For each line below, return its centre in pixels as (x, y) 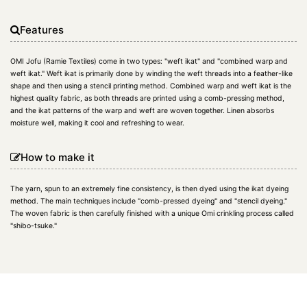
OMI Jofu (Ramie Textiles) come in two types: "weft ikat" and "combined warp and (149, 61)
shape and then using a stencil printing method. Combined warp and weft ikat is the (151, 86)
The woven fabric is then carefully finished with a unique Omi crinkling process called (152, 213)
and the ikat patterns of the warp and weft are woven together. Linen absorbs (142, 110)
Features (42, 29)
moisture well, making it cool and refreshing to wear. (97, 123)
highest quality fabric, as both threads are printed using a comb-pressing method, (147, 98)
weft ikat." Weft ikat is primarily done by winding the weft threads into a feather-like (151, 73)
